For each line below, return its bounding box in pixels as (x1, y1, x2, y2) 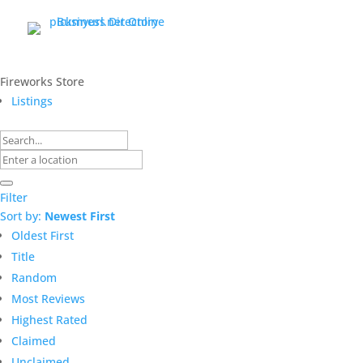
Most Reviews (11, 290, 85, 306)
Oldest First (11, 227, 74, 243)
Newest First (45, 207, 115, 224)
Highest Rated (11, 311, 88, 327)
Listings (11, 92, 53, 109)
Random (11, 269, 57, 285)
